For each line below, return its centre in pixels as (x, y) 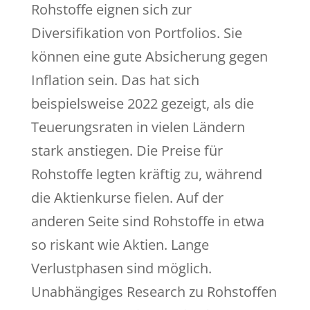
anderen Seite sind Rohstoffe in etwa (147, 221)
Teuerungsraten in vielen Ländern (138, 127)
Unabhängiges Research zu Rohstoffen (154, 292)
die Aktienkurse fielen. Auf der (127, 198)
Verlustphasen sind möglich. (121, 268)
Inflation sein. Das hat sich (115, 80)
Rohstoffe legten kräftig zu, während (146, 174)
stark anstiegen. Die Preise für (127, 151)
